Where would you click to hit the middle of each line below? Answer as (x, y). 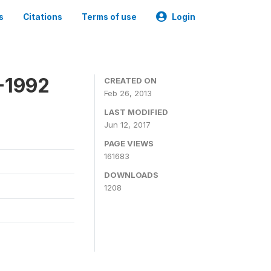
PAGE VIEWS (129, 143)
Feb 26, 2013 (128, 93)
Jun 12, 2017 (127, 125)
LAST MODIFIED (136, 112)
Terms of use (109, 17)
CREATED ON (130, 80)
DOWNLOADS (131, 175)
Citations (43, 17)
